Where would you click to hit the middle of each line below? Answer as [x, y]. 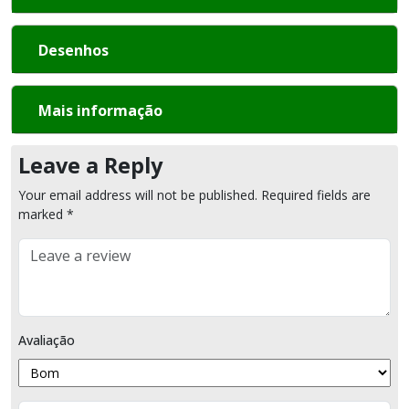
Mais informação [100, 110]
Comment [47, 247]
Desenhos [73, 50]
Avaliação [47, 340]
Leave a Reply [90, 165]
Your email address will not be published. [138, 195]
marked [42, 214]
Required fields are [316, 195]
